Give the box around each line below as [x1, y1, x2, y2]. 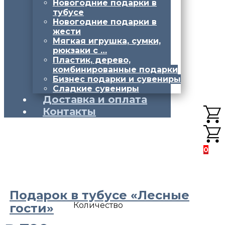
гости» [10, 201, 54, 215]
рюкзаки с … [53, 46, 107, 55]
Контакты [43, 105, 96, 118]
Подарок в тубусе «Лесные [10, 188, 189, 202]
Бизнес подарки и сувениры [53, 74, 181, 84]
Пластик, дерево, [53, 55, 131, 65]
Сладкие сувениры [53, 84, 139, 93]
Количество [73, 200, 123, 210]
